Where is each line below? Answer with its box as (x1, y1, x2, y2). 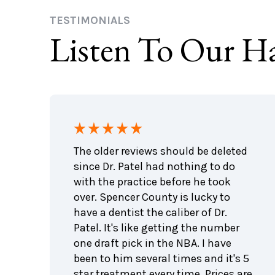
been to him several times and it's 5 (74, 251, 250, 265)
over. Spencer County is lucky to (74, 190, 231, 204)
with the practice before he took (74, 174, 231, 188)
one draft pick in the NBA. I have (74, 236, 232, 250)
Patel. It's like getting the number (74, 220, 240, 234)
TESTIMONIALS (49, 13, 130, 27)
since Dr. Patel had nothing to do (74, 159, 236, 173)
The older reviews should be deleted (74, 144, 248, 158)
